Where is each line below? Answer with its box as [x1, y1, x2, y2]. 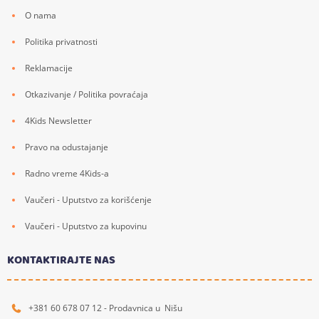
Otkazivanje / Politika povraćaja [25, 88, 148, 100]
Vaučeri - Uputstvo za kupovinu [25, 219, 147, 232]
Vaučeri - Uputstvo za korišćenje [25, 193, 152, 206]
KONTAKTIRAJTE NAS [7, 251, 115, 269]
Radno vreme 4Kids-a [25, 167, 109, 179]
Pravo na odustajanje [25, 140, 108, 153]
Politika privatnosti [25, 35, 98, 48]
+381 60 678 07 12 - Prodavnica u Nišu [28, 301, 182, 314]
